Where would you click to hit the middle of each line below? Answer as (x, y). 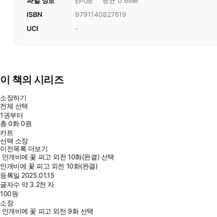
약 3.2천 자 (38, 185)
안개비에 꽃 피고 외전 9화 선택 (48, 211)
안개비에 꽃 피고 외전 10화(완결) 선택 (58, 157)
